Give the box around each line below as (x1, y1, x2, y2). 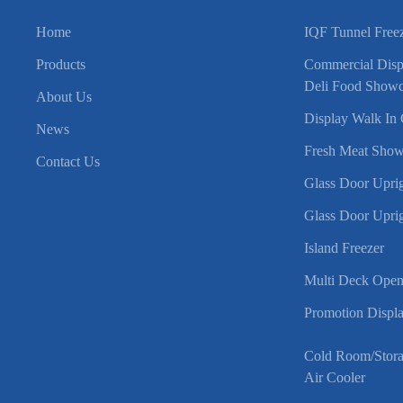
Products (36, 57, 86, 72)
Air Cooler (304, 370, 366, 385)
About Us (36, 89, 93, 104)
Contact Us (36, 154, 101, 169)
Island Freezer (304, 240, 385, 255)
